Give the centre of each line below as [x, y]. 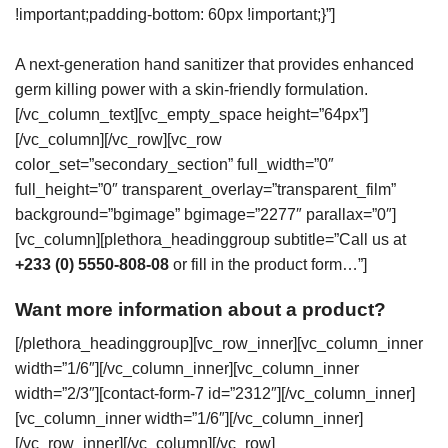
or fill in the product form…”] [268, 265]
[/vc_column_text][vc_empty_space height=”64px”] [191, 115]
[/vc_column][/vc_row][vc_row [118, 140]
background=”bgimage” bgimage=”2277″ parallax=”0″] [205, 215]
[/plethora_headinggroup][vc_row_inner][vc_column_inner [219, 344]
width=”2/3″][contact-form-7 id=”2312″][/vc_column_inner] [215, 394]
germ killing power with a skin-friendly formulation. [191, 90]
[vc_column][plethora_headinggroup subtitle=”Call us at [210, 240]
